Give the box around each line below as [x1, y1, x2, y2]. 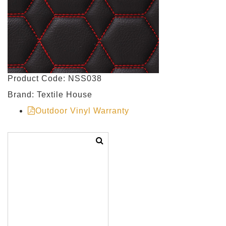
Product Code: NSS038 [8, 74, 102, 83]
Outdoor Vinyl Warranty [35, 106, 129, 115]
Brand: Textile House [8, 90, 92, 99]
